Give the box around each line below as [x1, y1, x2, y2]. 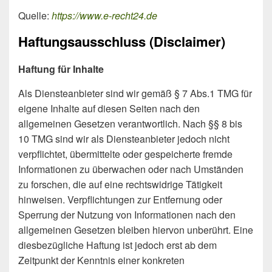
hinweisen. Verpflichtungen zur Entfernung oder [18, 192, 222, 206]
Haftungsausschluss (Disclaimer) [18, 31, 225, 51]
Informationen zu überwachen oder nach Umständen [18, 161, 243, 176]
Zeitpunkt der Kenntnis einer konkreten [18, 253, 185, 267]
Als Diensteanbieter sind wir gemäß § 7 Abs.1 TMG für [18, 86, 252, 100]
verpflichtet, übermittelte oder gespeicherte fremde [18, 146, 233, 161]
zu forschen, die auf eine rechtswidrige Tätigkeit [18, 177, 222, 191]
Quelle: [18, 8, 52, 22]
